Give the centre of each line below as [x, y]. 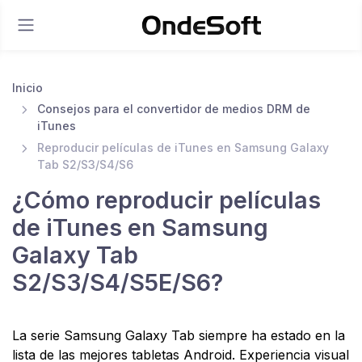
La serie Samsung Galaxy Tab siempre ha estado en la [179, 335]
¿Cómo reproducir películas [166, 200]
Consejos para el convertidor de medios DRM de [173, 109]
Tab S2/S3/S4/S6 [85, 164]
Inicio [27, 88]
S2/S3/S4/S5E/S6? [118, 282]
